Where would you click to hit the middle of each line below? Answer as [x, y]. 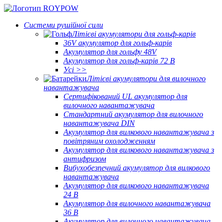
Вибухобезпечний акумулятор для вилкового [137, 168]
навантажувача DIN [99, 123]
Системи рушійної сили [63, 25]
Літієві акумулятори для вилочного [146, 79]
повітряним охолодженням [109, 141]
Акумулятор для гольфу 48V [110, 52]
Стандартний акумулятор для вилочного [133, 114]
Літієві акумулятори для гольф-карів [134, 34]
